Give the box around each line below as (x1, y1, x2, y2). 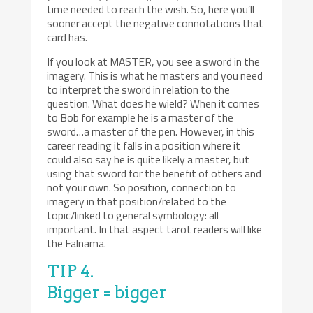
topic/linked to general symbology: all (47, 207, 219, 224)
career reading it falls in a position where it (47, 137, 241, 154)
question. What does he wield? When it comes (47, 95, 260, 112)
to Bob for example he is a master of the (47, 109, 234, 126)
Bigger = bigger (47, 282, 168, 303)
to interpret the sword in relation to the (47, 81, 231, 99)
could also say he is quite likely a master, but (47, 151, 250, 168)
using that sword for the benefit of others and (47, 165, 262, 182)
